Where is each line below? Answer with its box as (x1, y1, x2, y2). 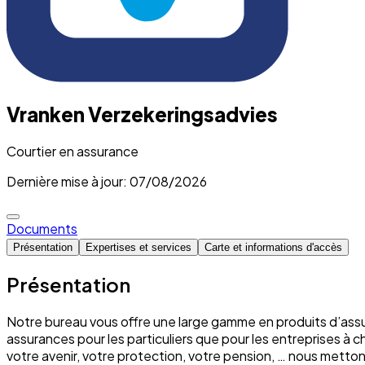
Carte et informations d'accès (204, 240, 342, 253)
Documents (7, 219, 77, 237)
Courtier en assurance (7, 142, 139, 160)
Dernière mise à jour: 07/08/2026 (7, 172, 207, 190)
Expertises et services (86, 240, 191, 253)
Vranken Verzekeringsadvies (7, 101, 278, 126)
